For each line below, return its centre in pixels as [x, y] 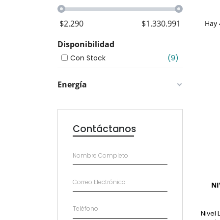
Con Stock [88, 58]
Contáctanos [104, 129]
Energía [72, 84]
